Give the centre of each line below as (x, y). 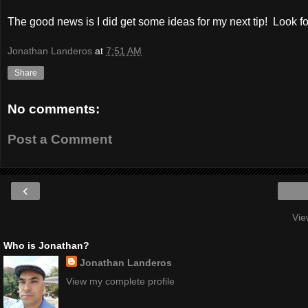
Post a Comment (60, 139)
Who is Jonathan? (46, 246)
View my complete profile (120, 282)
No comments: (54, 109)
